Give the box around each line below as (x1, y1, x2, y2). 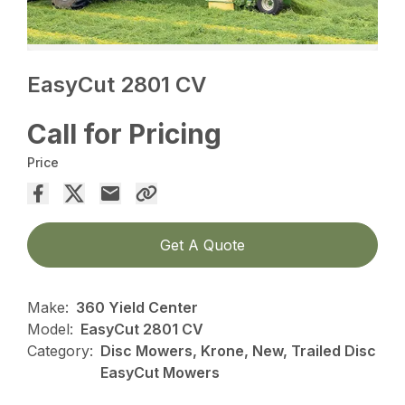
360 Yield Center (76, 297, 199, 316)
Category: (27, 341, 94, 360)
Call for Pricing (27, 117, 222, 150)
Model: (27, 319, 74, 338)
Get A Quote (160, 235, 245, 254)
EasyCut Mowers (100, 363, 221, 381)
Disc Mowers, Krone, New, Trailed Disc (100, 341, 377, 360)
